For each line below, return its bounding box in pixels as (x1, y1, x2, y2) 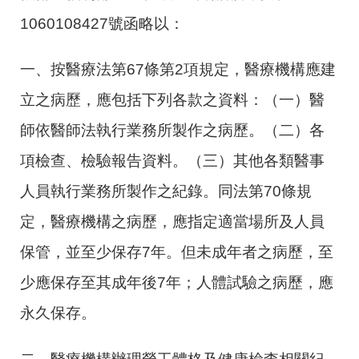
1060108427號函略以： (20, 15, 184, 33)
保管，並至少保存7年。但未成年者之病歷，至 (20, 244, 333, 261)
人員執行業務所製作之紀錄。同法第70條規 (20, 183, 312, 200)
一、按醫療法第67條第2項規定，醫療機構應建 (20, 61, 336, 79)
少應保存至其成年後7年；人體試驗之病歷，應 (20, 274, 333, 292)
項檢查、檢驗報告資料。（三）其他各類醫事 (20, 152, 325, 170)
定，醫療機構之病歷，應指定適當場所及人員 (20, 213, 325, 231)
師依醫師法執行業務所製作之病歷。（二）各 (20, 122, 325, 139)
